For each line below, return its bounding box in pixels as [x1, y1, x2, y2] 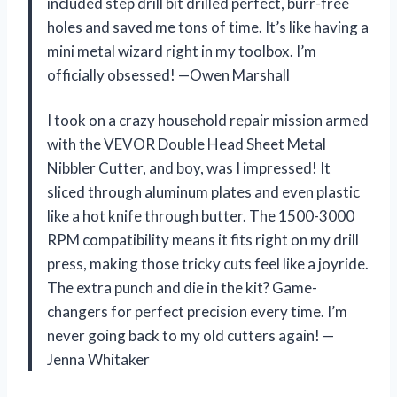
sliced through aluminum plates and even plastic [47, 182, 360, 201]
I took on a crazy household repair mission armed [47, 110, 369, 129]
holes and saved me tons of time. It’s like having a [47, 17, 369, 36]
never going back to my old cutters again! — [47, 325, 334, 345]
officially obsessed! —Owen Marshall [47, 65, 290, 84]
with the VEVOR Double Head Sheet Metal [47, 134, 326, 153]
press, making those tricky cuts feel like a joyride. [47, 253, 369, 273]
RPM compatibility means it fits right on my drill [47, 230, 359, 249]
